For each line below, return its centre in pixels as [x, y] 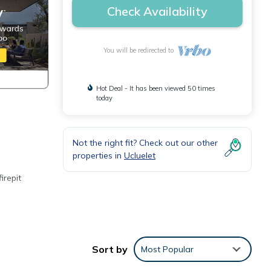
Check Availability [157, 11]
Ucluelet [140, 155]
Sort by [110, 249]
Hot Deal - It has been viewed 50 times [156, 88]
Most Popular [167, 249]
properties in [98, 155]
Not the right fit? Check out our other [145, 143]
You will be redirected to [140, 50]
